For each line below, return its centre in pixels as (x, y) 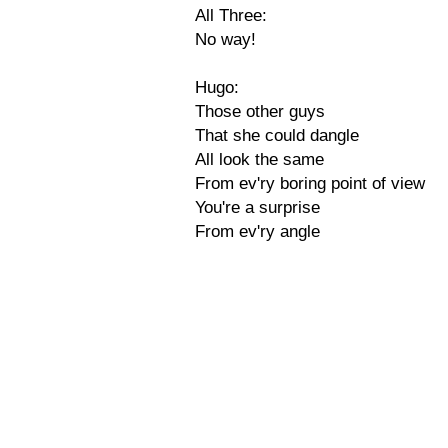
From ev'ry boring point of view (310, 183)
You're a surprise (257, 207)
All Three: (231, 15)
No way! (225, 39)
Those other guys (260, 111)
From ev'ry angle (257, 231)
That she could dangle (277, 135)
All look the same (259, 159)
